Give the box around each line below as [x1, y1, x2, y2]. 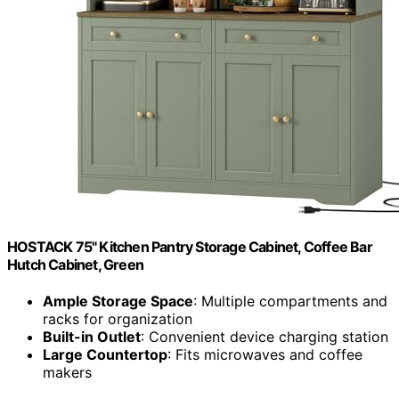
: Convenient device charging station [141, 328, 388, 346]
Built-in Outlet [43, 328, 141, 346]
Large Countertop [43, 346, 167, 364]
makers [43, 363, 92, 382]
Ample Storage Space [43, 292, 193, 311]
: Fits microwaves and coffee [167, 346, 362, 364]
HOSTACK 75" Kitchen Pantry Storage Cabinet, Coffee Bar [7, 237, 372, 256]
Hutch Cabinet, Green [7, 255, 143, 273]
